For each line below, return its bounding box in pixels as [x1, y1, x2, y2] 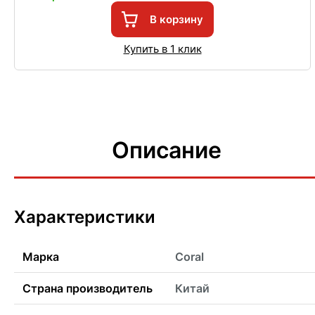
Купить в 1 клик [123, 42, 202, 56]
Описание [112, 136, 222, 164]
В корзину [150, 13, 203, 27]
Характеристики [14, 207, 155, 228]
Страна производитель [22, 281, 153, 295]
